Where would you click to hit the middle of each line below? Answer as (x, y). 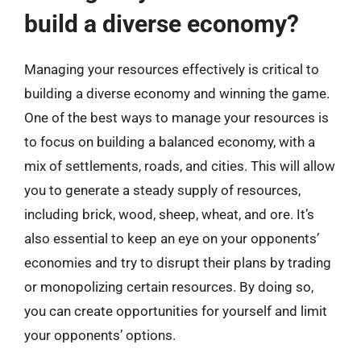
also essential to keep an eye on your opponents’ (172, 238)
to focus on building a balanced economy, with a (170, 141)
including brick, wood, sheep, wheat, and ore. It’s (169, 214)
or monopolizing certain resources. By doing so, (169, 286)
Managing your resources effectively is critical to (172, 69)
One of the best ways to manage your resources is (176, 117)
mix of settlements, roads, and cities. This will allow (180, 166)
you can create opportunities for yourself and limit (176, 311)
